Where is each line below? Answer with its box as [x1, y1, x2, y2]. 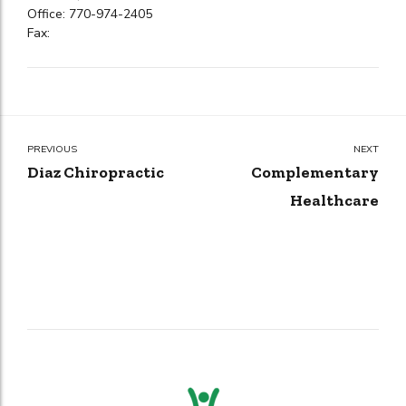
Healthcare [290, 190, 379, 211]
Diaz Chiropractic [27, 162, 164, 183]
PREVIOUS [27, 142, 77, 157]
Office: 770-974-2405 [27, 5, 152, 24]
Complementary [251, 162, 379, 183]
